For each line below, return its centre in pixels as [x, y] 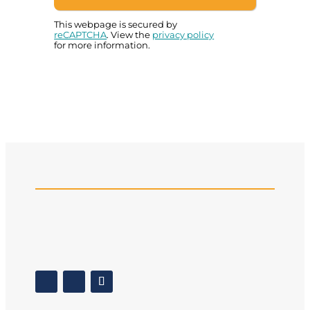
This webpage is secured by [116, 24]
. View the [130, 35]
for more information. [102, 45]
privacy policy [183, 35]
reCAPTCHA [81, 35]
